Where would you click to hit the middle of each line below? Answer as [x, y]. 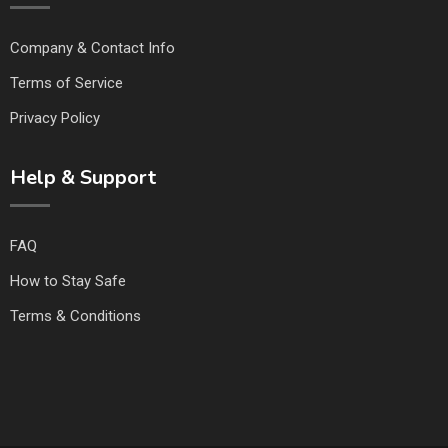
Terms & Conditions [75, 316]
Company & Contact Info [92, 48]
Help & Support [83, 177]
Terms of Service [66, 83]
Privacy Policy [55, 118]
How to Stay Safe [68, 281]
